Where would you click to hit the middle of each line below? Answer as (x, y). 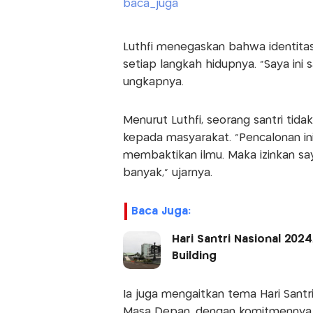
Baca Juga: (161, 212)
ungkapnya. (153, 82)
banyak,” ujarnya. (167, 173)
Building (197, 256)
